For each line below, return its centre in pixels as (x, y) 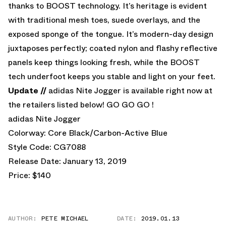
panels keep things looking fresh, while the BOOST (104, 62)
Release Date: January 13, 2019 (67, 161)
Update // (27, 90)
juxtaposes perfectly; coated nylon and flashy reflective (113, 48)
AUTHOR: (23, 218)
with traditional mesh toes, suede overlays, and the (104, 20)
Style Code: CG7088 (47, 147)
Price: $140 (30, 175)
